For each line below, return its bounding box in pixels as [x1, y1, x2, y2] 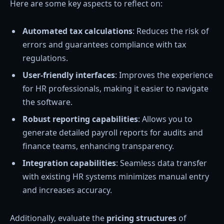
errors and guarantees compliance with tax [22, 39, 186, 50]
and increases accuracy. [22, 184, 112, 196]
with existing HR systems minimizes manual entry [22, 171, 209, 182]
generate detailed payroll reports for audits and [22, 127, 203, 138]
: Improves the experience [115, 69, 213, 81]
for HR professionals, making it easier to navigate [22, 83, 208, 94]
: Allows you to [138, 113, 192, 125]
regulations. [22, 52, 68, 64]
